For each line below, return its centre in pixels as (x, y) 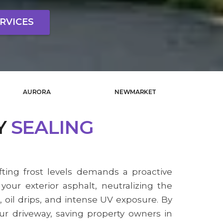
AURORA (37, 92)
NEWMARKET (136, 92)
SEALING (52, 127)
